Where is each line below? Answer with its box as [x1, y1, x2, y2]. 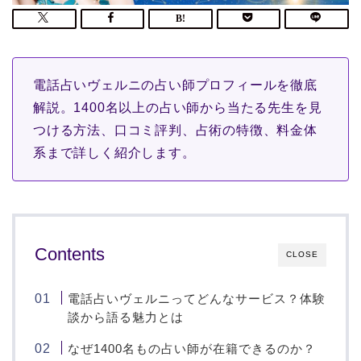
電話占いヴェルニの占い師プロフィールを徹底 [33, 78, 317, 93]
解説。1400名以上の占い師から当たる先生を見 [33, 101, 322, 115]
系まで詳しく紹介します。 [33, 146, 196, 160]
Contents [35, 244, 105, 265]
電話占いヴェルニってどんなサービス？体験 [68, 292, 326, 306]
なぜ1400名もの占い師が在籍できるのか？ [68, 342, 317, 356]
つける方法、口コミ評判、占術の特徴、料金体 [33, 123, 317, 138]
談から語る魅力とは [68, 310, 185, 325]
